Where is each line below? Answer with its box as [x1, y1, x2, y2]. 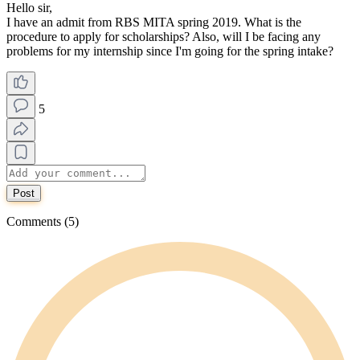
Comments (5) [6, 214, 79, 228]
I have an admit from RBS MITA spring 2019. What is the [6, 14, 301, 29]
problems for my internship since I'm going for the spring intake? [6, 43, 333, 58]
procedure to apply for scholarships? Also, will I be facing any [6, 29, 321, 43]
